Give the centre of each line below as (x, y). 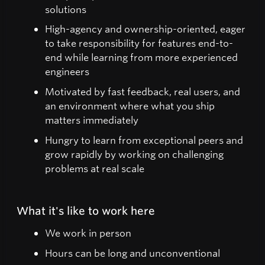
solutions (66, 9)
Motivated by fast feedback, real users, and (143, 91)
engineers (67, 72)
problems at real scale (95, 168)
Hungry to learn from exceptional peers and (144, 140)
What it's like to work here (86, 210)
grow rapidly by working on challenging (134, 154)
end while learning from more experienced (141, 57)
